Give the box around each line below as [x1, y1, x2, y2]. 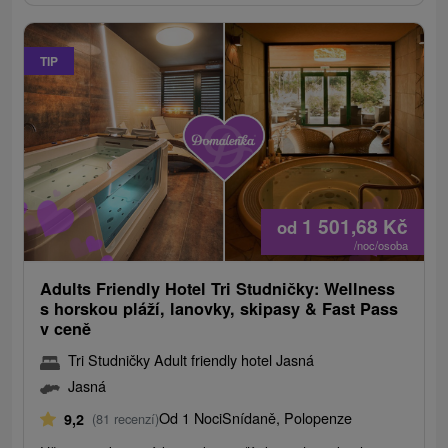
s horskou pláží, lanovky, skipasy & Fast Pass [40, 297, 399, 321]
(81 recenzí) [92, 409, 160, 429]
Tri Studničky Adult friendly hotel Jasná [68, 349, 315, 371]
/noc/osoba [353, 237, 408, 254]
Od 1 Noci [159, 407, 223, 429]
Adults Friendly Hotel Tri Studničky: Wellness [40, 277, 396, 301]
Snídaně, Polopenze [222, 407, 353, 429]
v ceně [40, 317, 92, 341]
